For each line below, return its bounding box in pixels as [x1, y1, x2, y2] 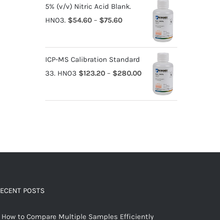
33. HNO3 [45, 68, 77, 78]
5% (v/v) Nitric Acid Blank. [45, 1, 131, 11]
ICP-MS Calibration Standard [45, 55, 140, 64]
